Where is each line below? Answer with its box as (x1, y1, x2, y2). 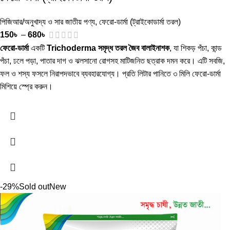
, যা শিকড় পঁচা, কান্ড (169, 44, 222, 53)
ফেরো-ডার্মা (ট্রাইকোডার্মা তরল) (99, 17, 181, 26)
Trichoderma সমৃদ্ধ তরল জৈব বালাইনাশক (47, 44, 169, 53)
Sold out (19, 182, 49, 191)
